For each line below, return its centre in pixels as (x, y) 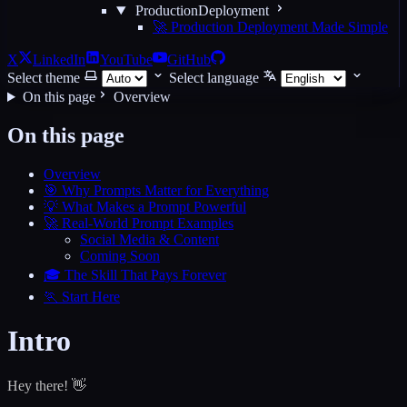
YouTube (126, 60)
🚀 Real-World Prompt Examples (139, 223)
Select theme (44, 78)
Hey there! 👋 (47, 385)
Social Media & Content (149, 239)
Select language (214, 78)
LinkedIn (59, 60)
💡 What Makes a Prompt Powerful (145, 206)
